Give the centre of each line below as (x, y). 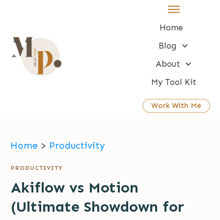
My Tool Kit (174, 82)
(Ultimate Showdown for (97, 207)
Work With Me (176, 106)
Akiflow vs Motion (75, 188)
